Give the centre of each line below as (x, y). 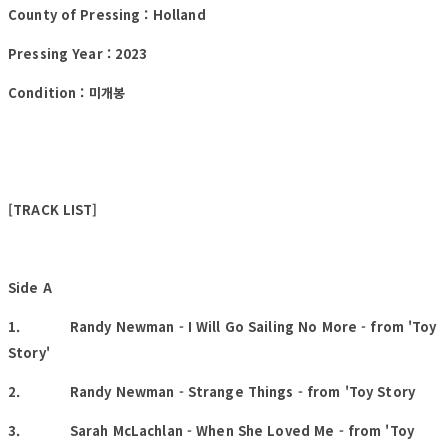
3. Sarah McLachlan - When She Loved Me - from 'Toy (211, 430)
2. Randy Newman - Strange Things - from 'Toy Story (211, 391)
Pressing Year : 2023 (78, 53)
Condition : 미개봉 (66, 92)
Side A (30, 287)
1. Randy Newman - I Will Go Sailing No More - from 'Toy (222, 326)
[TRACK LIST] (53, 209)
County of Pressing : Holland (107, 14)
